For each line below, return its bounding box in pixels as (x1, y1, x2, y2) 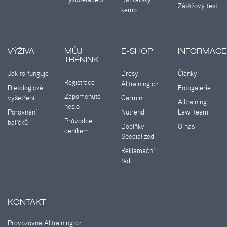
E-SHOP (121, 48, 153, 56)
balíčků (8, 117, 28, 128)
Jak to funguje (8, 68, 49, 79)
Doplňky (121, 121, 144, 132)
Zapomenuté (64, 91, 101, 102)
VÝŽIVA (8, 48, 34, 56)
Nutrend (121, 107, 144, 118)
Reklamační (121, 145, 155, 156)
